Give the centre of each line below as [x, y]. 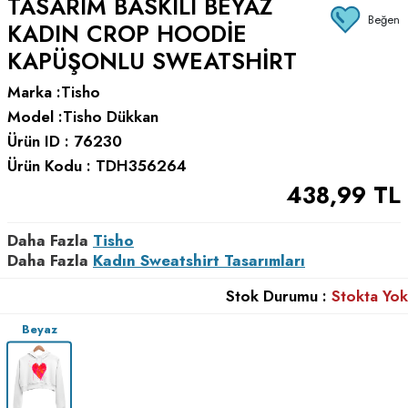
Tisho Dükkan [111, 116]
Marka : [34, 92]
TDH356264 [141, 165]
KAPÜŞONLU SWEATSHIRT [152, 61]
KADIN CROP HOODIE [127, 33]
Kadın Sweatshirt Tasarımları [199, 260]
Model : [35, 116]
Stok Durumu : [276, 296]
